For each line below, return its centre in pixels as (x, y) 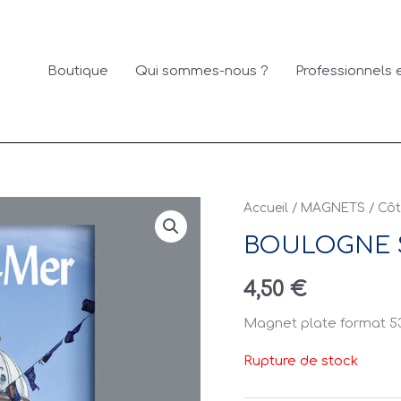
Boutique (78, 71)
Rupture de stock (301, 362)
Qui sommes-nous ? (202, 71)
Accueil (266, 209)
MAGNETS (333, 209)
